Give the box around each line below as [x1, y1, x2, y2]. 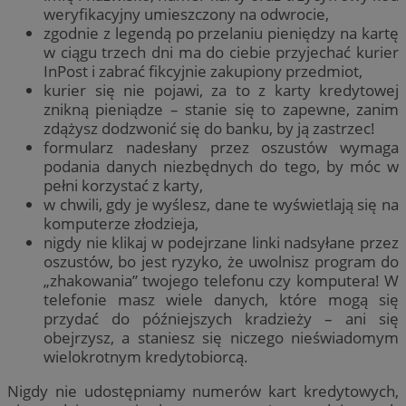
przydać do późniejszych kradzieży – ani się [43, 307, 399, 329]
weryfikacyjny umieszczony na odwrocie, [43, 3, 329, 24]
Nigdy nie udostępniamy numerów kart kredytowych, [7, 380, 399, 401]
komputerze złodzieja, [43, 212, 198, 234]
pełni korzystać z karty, [43, 174, 203, 196]
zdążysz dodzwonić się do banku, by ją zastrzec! [43, 117, 379, 139]
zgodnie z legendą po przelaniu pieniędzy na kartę [43, 22, 399, 43]
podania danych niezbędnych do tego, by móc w [43, 155, 399, 177]
